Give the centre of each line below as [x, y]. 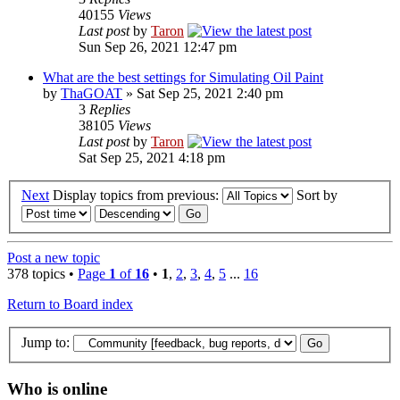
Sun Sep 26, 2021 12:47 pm [158, 47]
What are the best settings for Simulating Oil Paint [183, 78]
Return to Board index [70, 304]
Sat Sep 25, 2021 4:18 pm [152, 158]
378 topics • [42, 274]
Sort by [319, 196]
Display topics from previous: [137, 196]
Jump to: [46, 342]
